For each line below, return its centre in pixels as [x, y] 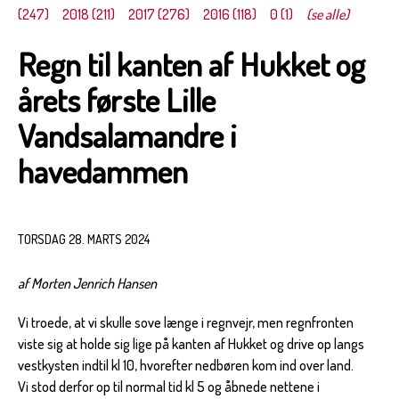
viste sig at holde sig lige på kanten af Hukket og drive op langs [191, 343]
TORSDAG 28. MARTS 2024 [84, 239]
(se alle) [328, 14]
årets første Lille [117, 99]
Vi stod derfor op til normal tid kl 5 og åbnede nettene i [169, 386]
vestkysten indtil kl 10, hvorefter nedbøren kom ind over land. [186, 365]
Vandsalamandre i [127, 135]
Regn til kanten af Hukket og [191, 64]
